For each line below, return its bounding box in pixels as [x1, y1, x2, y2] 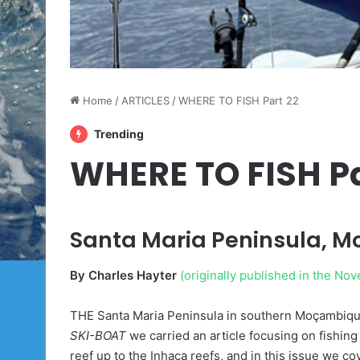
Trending [92, 126, 144, 141]
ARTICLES [121, 93, 170, 107]
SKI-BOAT [70, 328, 126, 344]
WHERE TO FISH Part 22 [178, 93, 299, 107]
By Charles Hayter [70, 268, 177, 284]
